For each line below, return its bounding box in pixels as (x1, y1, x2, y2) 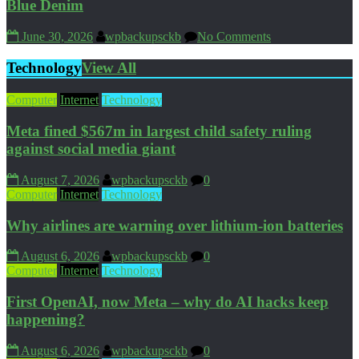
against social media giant (6, 140, 175, 158)
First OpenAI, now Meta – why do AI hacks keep (6, 292, 329, 310)
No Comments (197, 29, 271, 43)
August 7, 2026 (21, 172, 99, 187)
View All (82, 58, 136, 76)
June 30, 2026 (22, 29, 93, 43)
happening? (6, 310, 85, 328)
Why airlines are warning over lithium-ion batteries (6, 216, 343, 234)
